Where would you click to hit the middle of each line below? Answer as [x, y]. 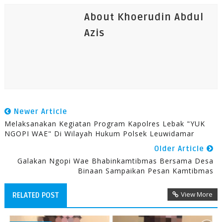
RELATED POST [35, 195]
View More [197, 194]
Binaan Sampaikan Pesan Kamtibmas [146, 171]
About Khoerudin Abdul [144, 18]
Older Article [181, 149]
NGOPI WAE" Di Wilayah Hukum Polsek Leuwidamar [99, 134]
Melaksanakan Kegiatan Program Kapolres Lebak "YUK [105, 124]
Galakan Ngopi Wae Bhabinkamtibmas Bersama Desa [116, 161]
